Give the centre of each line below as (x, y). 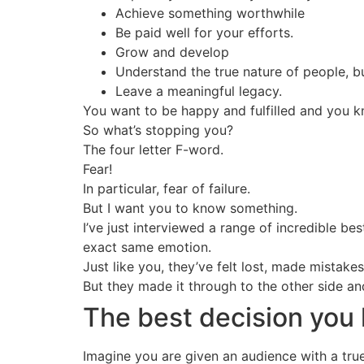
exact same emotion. (147, 247)
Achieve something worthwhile (210, 13)
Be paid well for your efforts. (204, 32)
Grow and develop (172, 52)
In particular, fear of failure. (167, 188)
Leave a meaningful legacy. (199, 91)
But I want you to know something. (190, 208)
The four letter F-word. (153, 149)
